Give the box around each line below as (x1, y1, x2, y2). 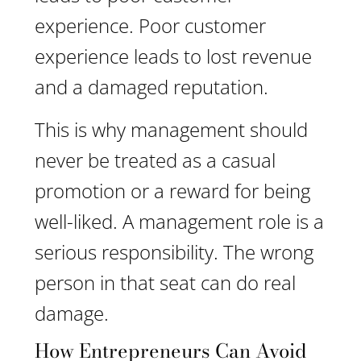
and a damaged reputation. (35, 73, 268, 100)
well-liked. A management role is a (35, 208, 324, 234)
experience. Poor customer (35, 12, 266, 39)
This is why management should (35, 116, 308, 143)
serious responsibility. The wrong (35, 239, 313, 265)
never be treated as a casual (35, 147, 276, 173)
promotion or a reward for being (35, 177, 310, 204)
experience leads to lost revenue (35, 43, 312, 69)
